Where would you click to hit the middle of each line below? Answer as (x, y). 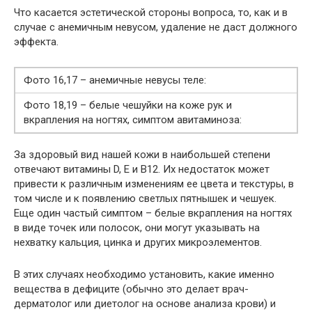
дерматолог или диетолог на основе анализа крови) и (145, 303)
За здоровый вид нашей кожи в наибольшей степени (142, 154)
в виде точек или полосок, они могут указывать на (137, 227)
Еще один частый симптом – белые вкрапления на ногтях (153, 213)
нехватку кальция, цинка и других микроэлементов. (138, 242)
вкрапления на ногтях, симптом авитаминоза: (133, 119)
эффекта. (36, 41)
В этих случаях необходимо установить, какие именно (144, 274)
